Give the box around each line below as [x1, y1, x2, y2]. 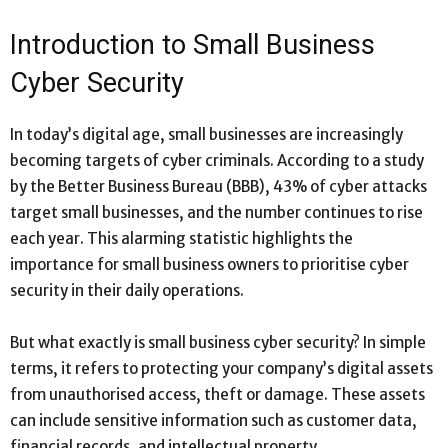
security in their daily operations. [10, 280, 244, 300]
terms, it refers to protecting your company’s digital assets [10, 358, 433, 378]
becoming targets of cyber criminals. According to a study [10, 150, 424, 170]
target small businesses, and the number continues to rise [10, 202, 423, 222]
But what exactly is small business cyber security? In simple [10, 332, 426, 352]
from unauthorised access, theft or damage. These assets [10, 384, 425, 404]
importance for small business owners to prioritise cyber [10, 254, 409, 274]
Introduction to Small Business [10, 28, 375, 61]
